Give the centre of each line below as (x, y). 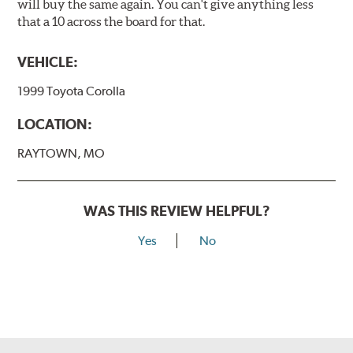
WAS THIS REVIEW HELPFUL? (176, 210)
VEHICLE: (48, 61)
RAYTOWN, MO (61, 153)
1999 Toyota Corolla (72, 91)
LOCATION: (55, 124)
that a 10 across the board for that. (111, 21)
